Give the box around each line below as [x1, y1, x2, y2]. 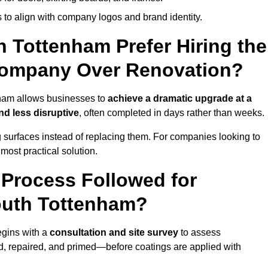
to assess [178, 227, 221, 238]
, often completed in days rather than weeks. [79, 108, 264, 118]
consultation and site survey [50, 227, 178, 238]
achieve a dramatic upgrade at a [108, 93, 252, 104]
